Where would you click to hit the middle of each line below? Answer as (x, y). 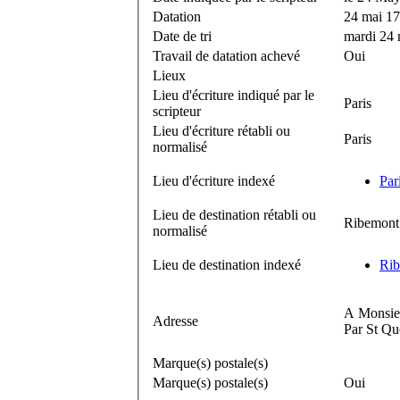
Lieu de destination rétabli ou (234, 214)
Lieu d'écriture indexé (214, 180)
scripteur (177, 111)
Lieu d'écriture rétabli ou (221, 130)
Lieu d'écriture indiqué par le (233, 95)
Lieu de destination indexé (227, 264)
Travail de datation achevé (226, 55)
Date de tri (182, 36)
